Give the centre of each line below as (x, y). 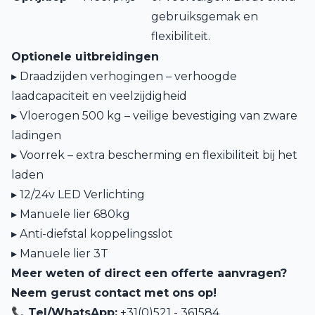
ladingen (36, 135)
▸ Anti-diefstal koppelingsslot (92, 234)
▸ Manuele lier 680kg (71, 214)
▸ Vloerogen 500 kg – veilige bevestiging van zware (154, 116)
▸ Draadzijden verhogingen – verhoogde (124, 76)
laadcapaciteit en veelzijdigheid (99, 96)
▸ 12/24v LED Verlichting (78, 194)
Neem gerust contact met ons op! (114, 293)
